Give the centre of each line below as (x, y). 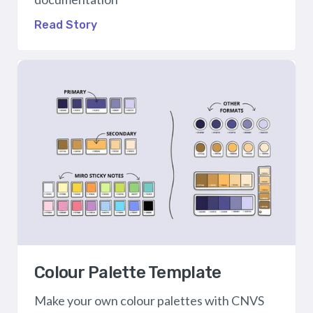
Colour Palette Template (128, 273)
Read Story (66, 25)
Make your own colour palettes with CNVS (149, 301)
